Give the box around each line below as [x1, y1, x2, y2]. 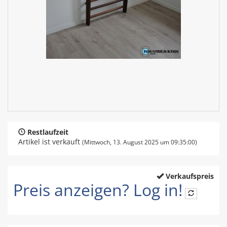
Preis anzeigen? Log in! [13, 178, 182, 201]
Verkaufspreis [166, 171, 214, 181]
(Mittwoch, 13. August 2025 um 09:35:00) [82, 137, 197, 146]
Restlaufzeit [27, 127, 68, 137]
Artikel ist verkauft [18, 136, 80, 146]
